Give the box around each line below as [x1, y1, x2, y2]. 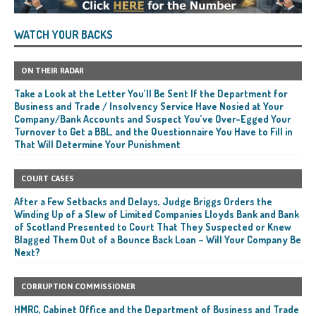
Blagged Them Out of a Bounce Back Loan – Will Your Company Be [14, 233, 301, 245]
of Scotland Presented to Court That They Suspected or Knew [14, 220, 291, 233]
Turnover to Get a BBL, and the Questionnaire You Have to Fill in [14, 125, 293, 138]
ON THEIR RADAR [21, 66, 84, 75]
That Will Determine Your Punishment [14, 138, 181, 150]
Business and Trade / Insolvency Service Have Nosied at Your [14, 99, 284, 112]
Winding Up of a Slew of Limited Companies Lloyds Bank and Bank [14, 207, 299, 220]
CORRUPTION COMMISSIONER [21, 281, 135, 291]
